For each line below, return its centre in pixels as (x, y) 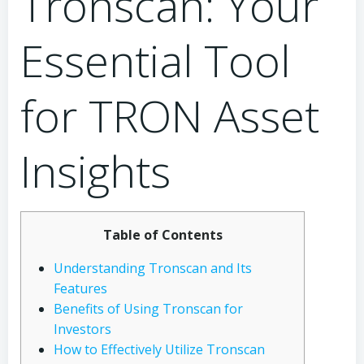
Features (80, 288)
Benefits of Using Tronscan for (148, 309)
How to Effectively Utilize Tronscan (159, 349)
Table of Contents (162, 235)
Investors (82, 329)
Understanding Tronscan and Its (153, 268)
